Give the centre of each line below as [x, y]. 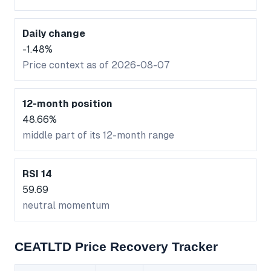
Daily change [54, 34]
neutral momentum [66, 206]
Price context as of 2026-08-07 [96, 65]
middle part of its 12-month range [98, 135]
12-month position [67, 104]
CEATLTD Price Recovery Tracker [116, 247]
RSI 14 [37, 174]
